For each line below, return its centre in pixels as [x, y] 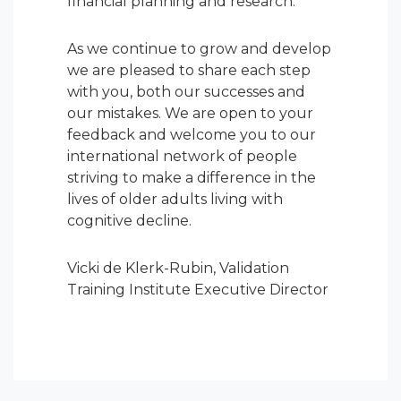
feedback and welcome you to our [192, 135]
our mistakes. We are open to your [190, 114]
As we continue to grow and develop [199, 49]
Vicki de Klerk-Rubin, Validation [178, 268]
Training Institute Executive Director [198, 289]
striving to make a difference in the [192, 178]
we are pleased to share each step [189, 71]
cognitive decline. [129, 221]
